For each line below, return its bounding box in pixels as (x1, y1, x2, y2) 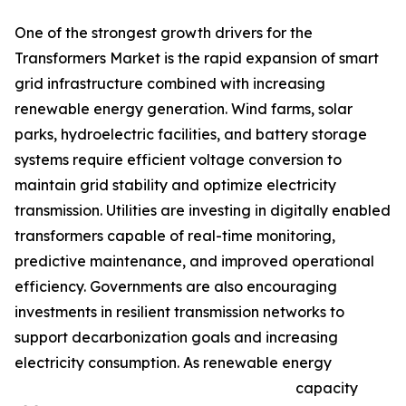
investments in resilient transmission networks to (14, 303, 344, 322)
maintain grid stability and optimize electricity (14, 176, 336, 195)
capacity (295, 379, 358, 398)
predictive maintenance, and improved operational (14, 252, 374, 271)
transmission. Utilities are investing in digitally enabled (14, 201, 391, 220)
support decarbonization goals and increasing (14, 328, 338, 347)
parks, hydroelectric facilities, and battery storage (14, 125, 367, 144)
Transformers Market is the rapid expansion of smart (14, 49, 379, 68)
